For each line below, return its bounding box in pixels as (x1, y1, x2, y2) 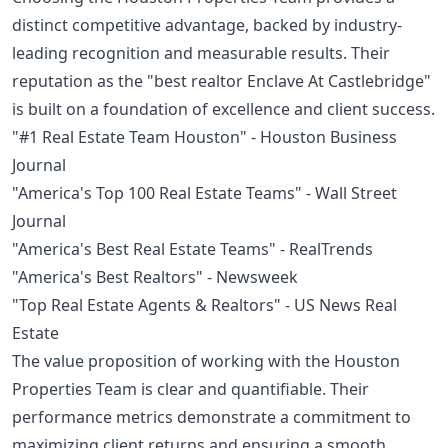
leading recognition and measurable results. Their (12, 41, 390, 64)
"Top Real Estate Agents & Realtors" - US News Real (12, 293, 397, 316)
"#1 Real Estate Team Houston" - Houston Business (12, 125, 397, 148)
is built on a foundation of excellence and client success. (12, 97, 435, 120)
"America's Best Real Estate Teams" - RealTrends (12, 237, 373, 260)
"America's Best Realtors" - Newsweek (12, 265, 298, 288)
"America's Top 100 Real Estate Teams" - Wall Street (12, 181, 397, 204)
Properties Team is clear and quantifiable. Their (12, 377, 369, 400)
